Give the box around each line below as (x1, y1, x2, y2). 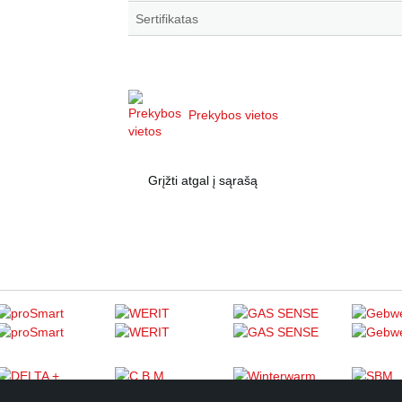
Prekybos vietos (188, 108, 278, 122)
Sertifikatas (135, 12, 198, 26)
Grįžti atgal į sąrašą (148, 173, 258, 188)
